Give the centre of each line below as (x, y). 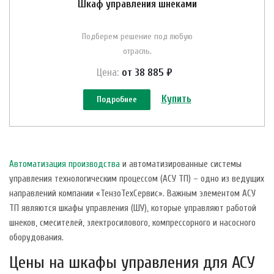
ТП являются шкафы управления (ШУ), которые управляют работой (133, 208)
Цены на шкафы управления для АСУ (132, 262)
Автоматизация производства (65, 164)
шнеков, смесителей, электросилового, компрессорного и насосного (132, 223)
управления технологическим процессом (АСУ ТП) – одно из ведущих (137, 179)
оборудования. (36, 237)
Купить (176, 98)
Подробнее (117, 99)
